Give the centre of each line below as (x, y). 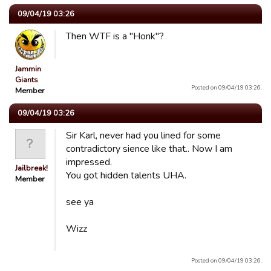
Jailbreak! (31, 168)
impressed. (89, 162)
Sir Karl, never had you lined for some (143, 135)
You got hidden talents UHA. (126, 175)
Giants (27, 80)
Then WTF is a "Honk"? (115, 36)
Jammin (28, 69)
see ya (80, 202)
